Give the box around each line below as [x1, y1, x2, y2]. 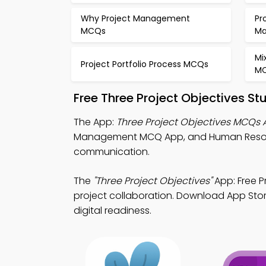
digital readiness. [74, 204, 151, 217]
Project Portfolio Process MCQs [81, 58, 208, 70]
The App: [74, 115, 116, 129]
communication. [74, 145, 150, 159]
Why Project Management [81, 12, 190, 24]
